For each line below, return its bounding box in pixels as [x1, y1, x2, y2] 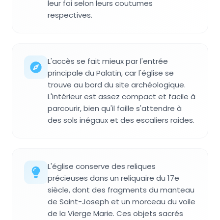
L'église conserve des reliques [48, 161, 156, 171]
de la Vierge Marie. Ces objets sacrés [48, 208, 183, 219]
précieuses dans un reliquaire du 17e [48, 172, 179, 183]
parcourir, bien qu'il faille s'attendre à [48, 103, 182, 113]
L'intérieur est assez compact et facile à [48, 91, 195, 102]
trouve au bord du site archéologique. [48, 79, 186, 90]
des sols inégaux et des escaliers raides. [48, 114, 194, 125]
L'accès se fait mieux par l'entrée [48, 55, 168, 66]
